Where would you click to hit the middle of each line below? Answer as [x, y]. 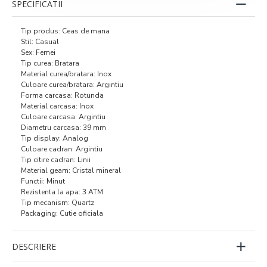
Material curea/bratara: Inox [66, 74]
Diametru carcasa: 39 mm [63, 127]
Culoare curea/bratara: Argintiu [72, 84]
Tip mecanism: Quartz [58, 202]
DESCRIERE [34, 246]
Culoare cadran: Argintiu [62, 149]
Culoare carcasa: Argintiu [63, 117]
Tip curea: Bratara [50, 63]
